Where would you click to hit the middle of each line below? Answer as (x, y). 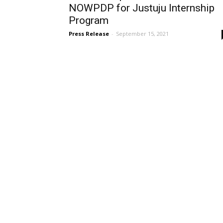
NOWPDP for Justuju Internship (142, 8)
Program (89, 20)
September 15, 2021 (142, 34)
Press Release (89, 34)
